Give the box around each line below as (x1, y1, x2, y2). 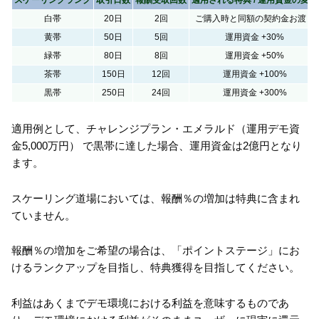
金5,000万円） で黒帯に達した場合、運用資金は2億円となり (11, 140, 302, 152)
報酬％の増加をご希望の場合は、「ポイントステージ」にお (11, 244, 300, 257)
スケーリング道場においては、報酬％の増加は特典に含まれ (11, 192, 300, 204)
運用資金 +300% (222, 87, 287, 98)
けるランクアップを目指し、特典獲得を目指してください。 (11, 261, 300, 274)
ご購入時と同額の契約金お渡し (194, 13, 315, 23)
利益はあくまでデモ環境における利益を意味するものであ (11, 296, 289, 309)
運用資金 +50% (225, 50, 284, 61)
